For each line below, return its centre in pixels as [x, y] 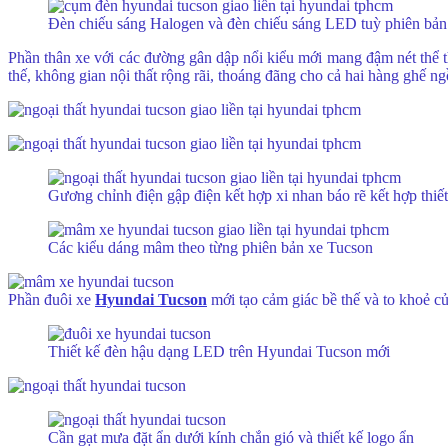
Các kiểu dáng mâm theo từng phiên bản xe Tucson [210, 247]
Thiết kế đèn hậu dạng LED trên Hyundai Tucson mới [219, 351]
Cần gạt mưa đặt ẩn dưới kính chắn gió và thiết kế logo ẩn [231, 437]
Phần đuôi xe [51, 299]
